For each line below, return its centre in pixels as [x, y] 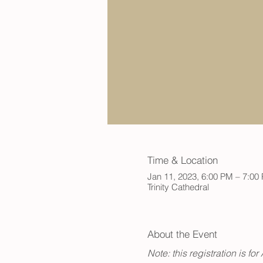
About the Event [182, 234]
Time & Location [182, 160]
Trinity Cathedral [178, 187]
